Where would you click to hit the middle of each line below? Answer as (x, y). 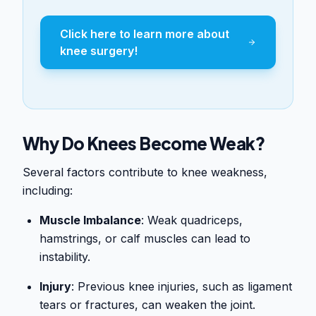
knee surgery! (99, 51)
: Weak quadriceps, (192, 220)
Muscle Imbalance (90, 220)
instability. (65, 257)
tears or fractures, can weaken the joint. (147, 305)
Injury (55, 287)
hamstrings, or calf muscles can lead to (145, 239)
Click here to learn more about (145, 34)
